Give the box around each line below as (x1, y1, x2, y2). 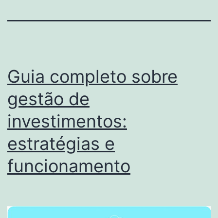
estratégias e (7, 132, 115, 154)
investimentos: (7, 110, 127, 132)
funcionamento (7, 155, 130, 177)
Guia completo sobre (7, 65, 178, 87)
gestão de (7, 88, 90, 109)
